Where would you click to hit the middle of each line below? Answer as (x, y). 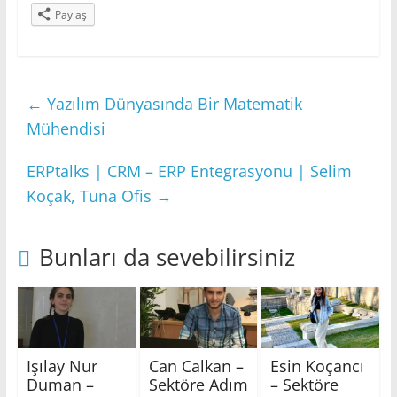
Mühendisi (66, 128)
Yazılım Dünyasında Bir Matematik (172, 103)
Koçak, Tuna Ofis (91, 195)
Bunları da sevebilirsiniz (167, 257)
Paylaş (70, 14)
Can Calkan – (196, 366)
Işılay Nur (62, 366)
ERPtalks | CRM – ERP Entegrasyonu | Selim (189, 171)
